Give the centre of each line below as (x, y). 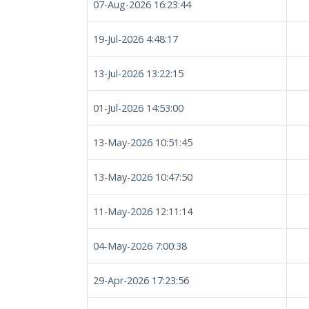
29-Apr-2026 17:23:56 (141, 280)
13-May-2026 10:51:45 (143, 142)
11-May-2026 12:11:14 (143, 211)
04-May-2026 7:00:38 (140, 246)
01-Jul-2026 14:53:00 (138, 108)
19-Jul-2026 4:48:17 (136, 39)
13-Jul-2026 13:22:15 (138, 73)
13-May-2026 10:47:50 (143, 177)
